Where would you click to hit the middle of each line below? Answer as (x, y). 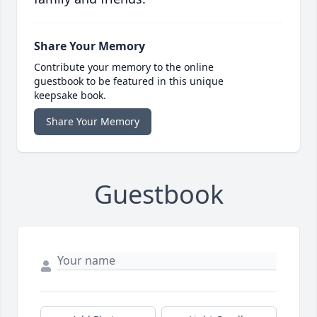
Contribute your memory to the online (124, 67)
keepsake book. (70, 96)
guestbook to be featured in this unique (129, 81)
